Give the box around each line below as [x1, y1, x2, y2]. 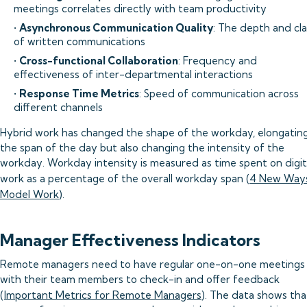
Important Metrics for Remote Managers [4, 288, 201, 302]
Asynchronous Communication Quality [19, 21, 213, 34]
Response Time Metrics [19, 87, 139, 100]
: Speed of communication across [139, 87, 299, 100]
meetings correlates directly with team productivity [14, 2, 267, 15]
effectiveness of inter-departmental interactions [14, 68, 253, 81]
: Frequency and [178, 54, 257, 67]
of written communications [14, 35, 145, 48]
